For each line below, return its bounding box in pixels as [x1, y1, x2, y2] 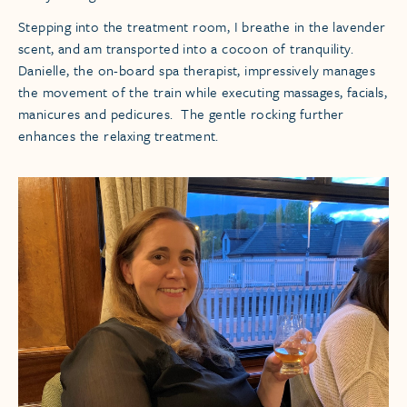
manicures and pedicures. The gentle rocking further [18, 104, 344, 124]
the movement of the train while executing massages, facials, [18, 82, 387, 103]
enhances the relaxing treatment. [18, 125, 219, 146]
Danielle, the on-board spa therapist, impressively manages [18, 60, 376, 81]
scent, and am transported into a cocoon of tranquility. [18, 38, 353, 59]
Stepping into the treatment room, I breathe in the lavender [18, 16, 386, 37]
